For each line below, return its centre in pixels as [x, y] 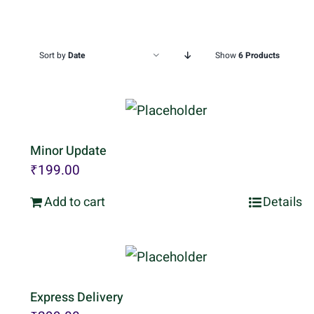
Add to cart [75, 202]
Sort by [54, 55]
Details [282, 202]
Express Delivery [77, 297]
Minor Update [68, 151]
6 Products [259, 55]
